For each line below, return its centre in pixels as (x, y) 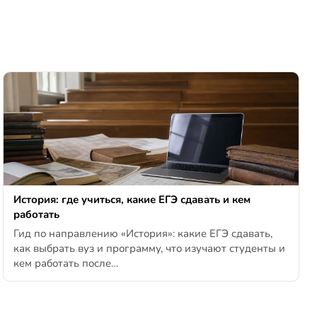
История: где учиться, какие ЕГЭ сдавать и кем (132, 200)
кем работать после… (65, 264)
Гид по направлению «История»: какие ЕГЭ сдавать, (143, 234)
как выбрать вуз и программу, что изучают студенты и (149, 249)
